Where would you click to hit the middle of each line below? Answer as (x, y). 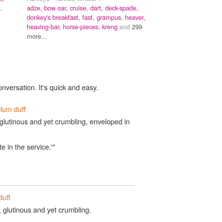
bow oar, (57, 7)
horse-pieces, (83, 26)
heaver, (135, 17)
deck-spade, (122, 7)
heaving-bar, (45, 26)
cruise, (80, 7)
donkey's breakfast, (55, 17)
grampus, (111, 17)
